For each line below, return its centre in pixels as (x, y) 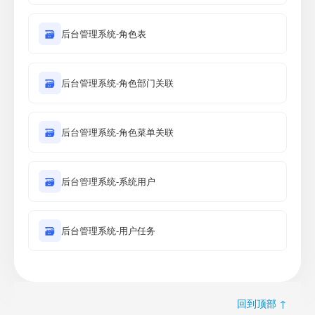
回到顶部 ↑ (262, 303)
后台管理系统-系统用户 (108, 181)
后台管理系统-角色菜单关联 (117, 132)
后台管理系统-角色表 (104, 33)
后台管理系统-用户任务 (108, 230)
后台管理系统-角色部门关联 (117, 83)
